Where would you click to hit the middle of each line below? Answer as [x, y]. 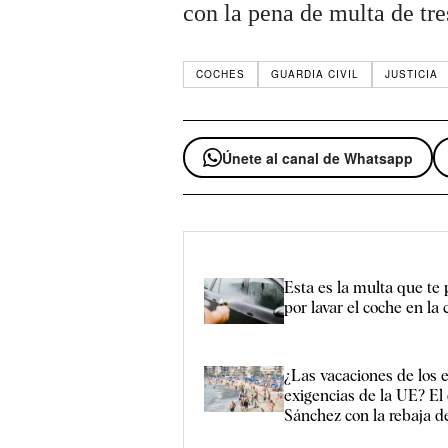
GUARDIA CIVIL [315, 74]
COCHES [221, 74]
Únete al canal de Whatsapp [318, 157]
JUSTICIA [412, 74]
